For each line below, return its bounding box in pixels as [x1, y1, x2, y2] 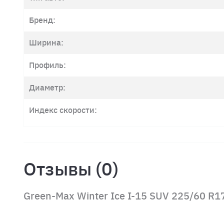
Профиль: [29, 60, 66, 70]
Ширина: [29, 37, 63, 48]
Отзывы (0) [23, 157, 118, 181]
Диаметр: [29, 82, 65, 93]
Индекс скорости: [29, 105, 97, 115]
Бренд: [29, 15, 55, 25]
